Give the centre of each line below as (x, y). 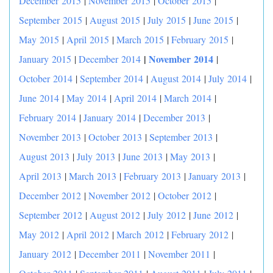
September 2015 (51, 20)
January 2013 (214, 176)
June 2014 (39, 98)
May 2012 (39, 234)
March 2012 (140, 234)
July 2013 (96, 156)
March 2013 (93, 176)
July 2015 (167, 20)
